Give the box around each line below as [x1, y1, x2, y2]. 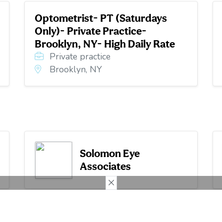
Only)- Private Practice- [34, 24, 147, 37]
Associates [79, 160, 131, 173]
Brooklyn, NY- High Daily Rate [34, 37, 175, 50]
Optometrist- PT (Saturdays [34, 11, 167, 24]
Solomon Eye [79, 147, 140, 160]
